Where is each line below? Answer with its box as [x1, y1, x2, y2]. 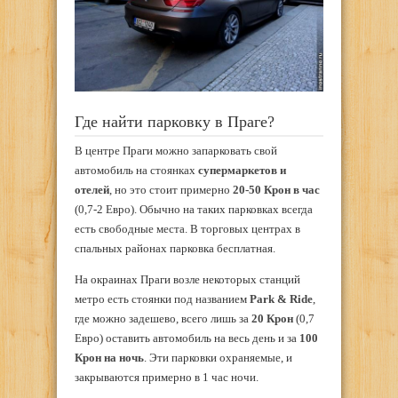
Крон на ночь [75, 351, 144, 365]
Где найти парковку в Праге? [75, 112, 275, 131]
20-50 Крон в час [233, 183, 320, 197]
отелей [75, 183, 109, 197]
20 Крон [251, 312, 296, 326]
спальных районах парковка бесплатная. [75, 242, 275, 256]
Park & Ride [250, 292, 313, 306]
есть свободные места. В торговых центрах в [75, 222, 300, 236]
